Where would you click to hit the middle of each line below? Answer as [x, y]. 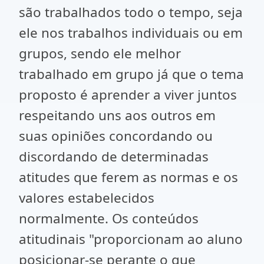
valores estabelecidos [87, 198]
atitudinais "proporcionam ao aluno [131, 239]
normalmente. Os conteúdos [109, 218]
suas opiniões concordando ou [116, 136]
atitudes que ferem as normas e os [128, 177]
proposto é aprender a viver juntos [128, 95]
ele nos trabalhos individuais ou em [131, 33]
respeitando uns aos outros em [117, 115]
